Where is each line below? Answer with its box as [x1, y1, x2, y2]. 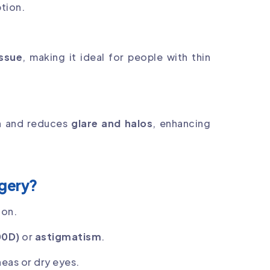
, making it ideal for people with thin [22, 50, 210, 63]
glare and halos [71, 116, 153, 130]
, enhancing [152, 116, 211, 130]
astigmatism [34, 230, 101, 243]
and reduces [1, 116, 72, 130]
